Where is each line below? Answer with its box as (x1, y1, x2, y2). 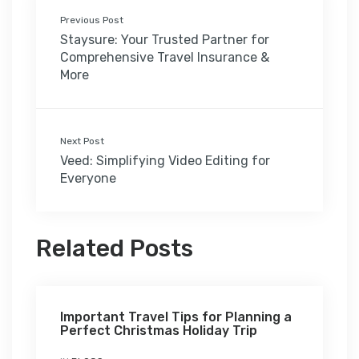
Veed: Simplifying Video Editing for (60, 152, 270, 168)
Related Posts (36, 233, 193, 263)
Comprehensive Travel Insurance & (60, 49, 269, 65)
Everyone (60, 170, 116, 186)
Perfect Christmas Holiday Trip (60, 322, 257, 338)
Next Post (60, 135, 104, 147)
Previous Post (60, 14, 123, 26)
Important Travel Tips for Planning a (60, 309, 292, 325)
